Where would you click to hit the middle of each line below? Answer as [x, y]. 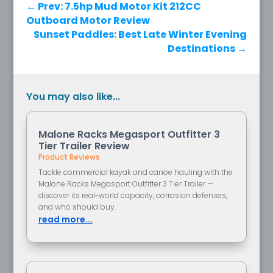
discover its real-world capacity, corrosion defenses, [133, 195]
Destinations [202, 48]
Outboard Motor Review [88, 20]
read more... [65, 219]
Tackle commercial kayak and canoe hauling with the [135, 172]
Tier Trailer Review [84, 146]
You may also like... [73, 96]
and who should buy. [77, 207]
